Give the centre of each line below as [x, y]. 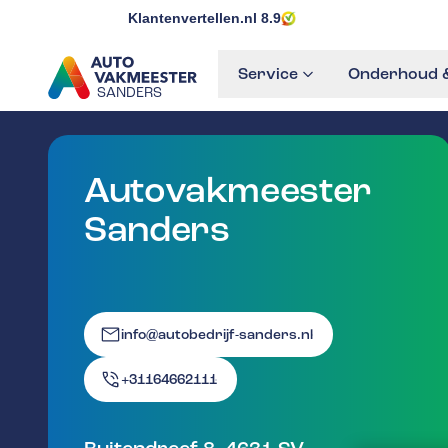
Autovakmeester [228, 190]
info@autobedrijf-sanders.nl [217, 335]
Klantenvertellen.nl [194, 18]
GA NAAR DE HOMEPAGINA [149, 113]
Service [268, 74]
